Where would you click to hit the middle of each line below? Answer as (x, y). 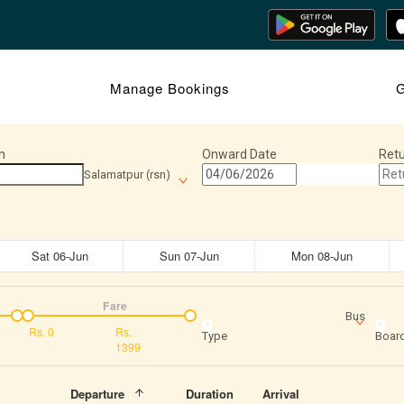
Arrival (281, 393)
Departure (97, 393)
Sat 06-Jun (60, 255)
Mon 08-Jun (322, 255)
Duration (209, 393)
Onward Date (239, 154)
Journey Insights (313, 88)
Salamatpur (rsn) (127, 174)
